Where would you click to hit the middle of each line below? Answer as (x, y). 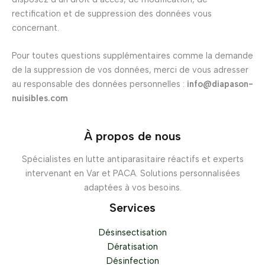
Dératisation (132, 247)
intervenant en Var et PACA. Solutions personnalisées (132, 173)
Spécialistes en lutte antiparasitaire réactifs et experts (132, 159)
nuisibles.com (40, 98)
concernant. (35, 28)
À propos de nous (132, 136)
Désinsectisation (132, 233)
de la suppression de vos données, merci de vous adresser (130, 70)
